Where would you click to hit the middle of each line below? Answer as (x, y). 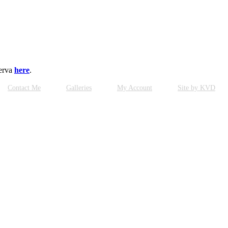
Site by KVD (196, 88)
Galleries (79, 88)
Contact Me (24, 88)
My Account (135, 88)
